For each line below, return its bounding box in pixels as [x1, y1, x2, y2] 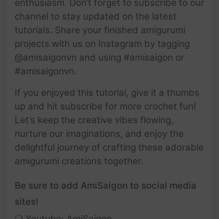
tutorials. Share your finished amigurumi [15, 24, 185, 36]
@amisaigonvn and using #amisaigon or [15, 51, 184, 63]
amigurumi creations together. [15, 155, 143, 167]
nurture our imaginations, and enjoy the [15, 128, 184, 139]
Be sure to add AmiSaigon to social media [15, 179, 197, 191]
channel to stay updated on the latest [15, 10, 176, 22]
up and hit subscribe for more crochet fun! [15, 100, 196, 112]
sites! [15, 196, 38, 207]
